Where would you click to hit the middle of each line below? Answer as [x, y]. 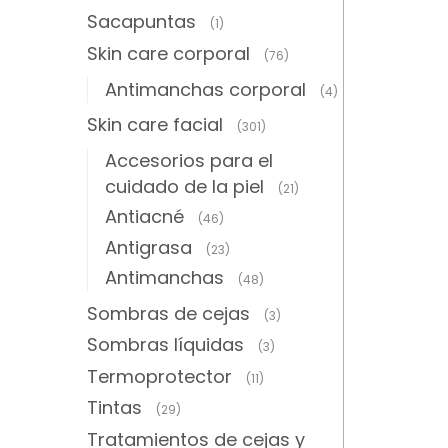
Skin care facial [155, 125]
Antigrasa [148, 247]
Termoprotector [159, 376]
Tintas [114, 408]
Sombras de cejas [168, 313]
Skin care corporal [168, 53]
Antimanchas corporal [205, 89]
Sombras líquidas [165, 345]
